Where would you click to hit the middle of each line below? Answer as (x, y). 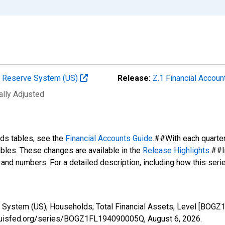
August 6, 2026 (174, 218)
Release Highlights (176, 150)
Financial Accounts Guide (109, 138)
